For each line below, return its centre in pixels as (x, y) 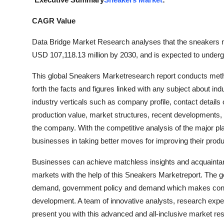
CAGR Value (54, 21)
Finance (22, 110)
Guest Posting (34, 12)
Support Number (39, 208)
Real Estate (29, 183)
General (22, 159)
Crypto (21, 36)
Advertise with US (42, 61)
